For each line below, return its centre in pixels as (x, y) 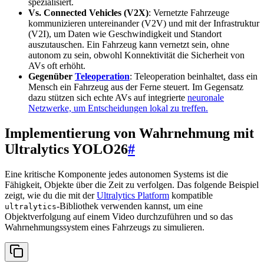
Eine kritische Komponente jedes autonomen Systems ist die (116, 174)
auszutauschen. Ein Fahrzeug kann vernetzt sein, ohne (129, 45)
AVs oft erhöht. (57, 66)
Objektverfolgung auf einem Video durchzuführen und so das (119, 217)
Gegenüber (52, 77)
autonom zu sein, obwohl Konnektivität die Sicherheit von (136, 55)
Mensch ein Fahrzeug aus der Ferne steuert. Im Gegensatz (136, 87)
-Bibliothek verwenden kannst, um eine (130, 206)
